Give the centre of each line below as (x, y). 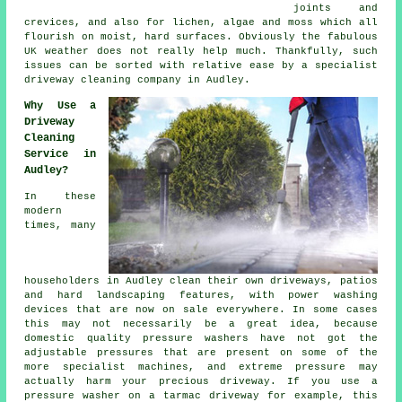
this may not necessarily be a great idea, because (201, 324)
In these (60, 197)
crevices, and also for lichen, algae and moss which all (201, 23)
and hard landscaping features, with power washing (201, 296)
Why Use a (60, 106)
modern (44, 211)
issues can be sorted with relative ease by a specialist (201, 66)
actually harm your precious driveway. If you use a (201, 382)
